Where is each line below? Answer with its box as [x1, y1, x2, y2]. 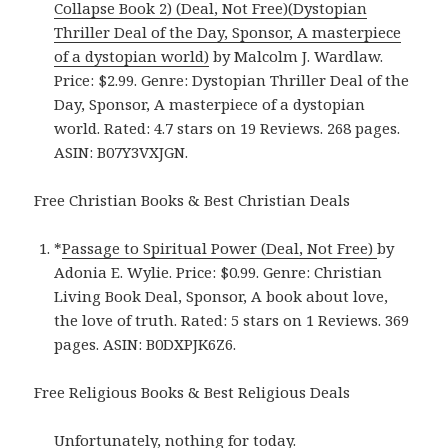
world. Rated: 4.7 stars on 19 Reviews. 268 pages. [54, 118, 401, 139]
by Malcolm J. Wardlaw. [209, 46, 384, 67]
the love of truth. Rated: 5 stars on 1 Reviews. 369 [54, 310, 410, 331]
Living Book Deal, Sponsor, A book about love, [54, 286, 389, 307]
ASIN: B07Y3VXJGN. [54, 142, 189, 163]
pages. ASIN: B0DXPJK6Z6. [54, 334, 237, 355]
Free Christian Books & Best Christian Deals [34, 190, 351, 211]
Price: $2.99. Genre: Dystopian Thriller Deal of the [54, 70, 410, 91]
